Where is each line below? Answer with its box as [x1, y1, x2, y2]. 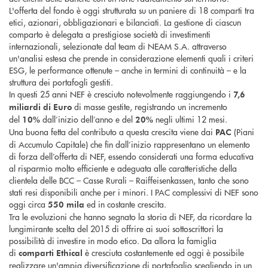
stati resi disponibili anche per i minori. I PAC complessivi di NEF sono [9, 186, 258, 199]
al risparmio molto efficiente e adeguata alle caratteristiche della [9, 162, 237, 175]
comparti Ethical [19, 247, 83, 259]
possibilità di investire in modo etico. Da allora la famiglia [9, 234, 217, 247]
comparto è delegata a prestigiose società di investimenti [9, 28, 211, 41]
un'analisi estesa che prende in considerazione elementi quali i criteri [9, 52, 254, 65]
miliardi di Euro [9, 101, 72, 113]
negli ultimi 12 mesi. [153, 113, 227, 126]
